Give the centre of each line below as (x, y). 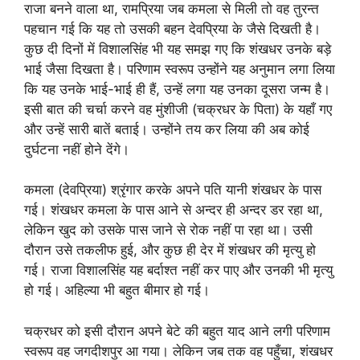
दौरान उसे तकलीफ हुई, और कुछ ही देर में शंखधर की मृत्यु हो (170, 250)
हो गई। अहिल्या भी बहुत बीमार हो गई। (117, 290)
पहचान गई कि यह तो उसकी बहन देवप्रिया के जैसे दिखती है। (172, 29)
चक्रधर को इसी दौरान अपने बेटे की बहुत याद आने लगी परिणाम (177, 331)
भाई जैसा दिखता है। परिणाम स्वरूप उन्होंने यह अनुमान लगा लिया (180, 69)
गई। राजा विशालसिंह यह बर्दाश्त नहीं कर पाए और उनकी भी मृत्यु (178, 270)
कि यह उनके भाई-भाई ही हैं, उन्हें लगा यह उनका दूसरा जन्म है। (177, 89)
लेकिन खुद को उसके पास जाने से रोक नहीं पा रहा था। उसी (168, 230)
